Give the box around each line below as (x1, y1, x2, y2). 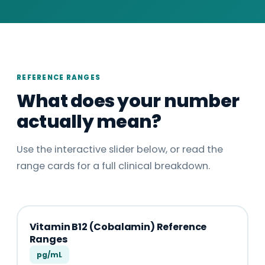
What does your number (17, 88, 240, 114)
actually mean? (17, 109, 161, 134)
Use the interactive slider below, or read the (17, 143, 223, 156)
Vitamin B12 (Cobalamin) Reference (29, 219, 207, 234)
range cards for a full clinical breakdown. (17, 159, 210, 173)
